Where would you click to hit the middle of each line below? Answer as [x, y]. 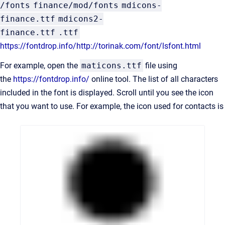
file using [160, 66]
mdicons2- [81, 19]
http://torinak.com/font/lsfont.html [139, 46]
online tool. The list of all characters [154, 79]
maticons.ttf [111, 66]
